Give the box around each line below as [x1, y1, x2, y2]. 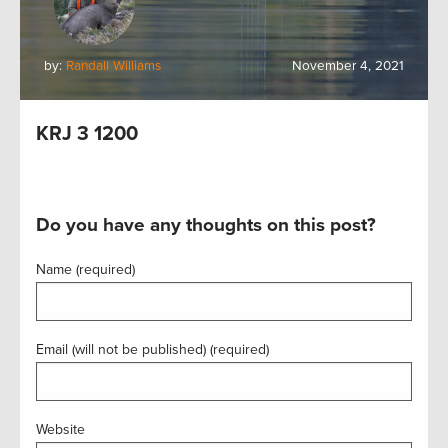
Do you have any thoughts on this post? [36, 214, 376, 236]
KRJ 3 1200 [36, 122, 138, 146]
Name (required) [36, 261, 135, 278]
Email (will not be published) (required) [36, 341, 269, 358]
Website [36, 421, 85, 438]
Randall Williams [66, 58, 161, 74]
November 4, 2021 [292, 58, 404, 74]
